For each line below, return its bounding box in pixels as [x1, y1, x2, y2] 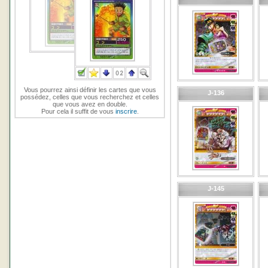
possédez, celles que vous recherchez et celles [20, 93, 159, 100]
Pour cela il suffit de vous [41, 108, 115, 115]
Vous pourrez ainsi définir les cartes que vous [23, 86, 156, 93]
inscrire [115, 108, 137, 115]
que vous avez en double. [52, 100, 127, 108]
